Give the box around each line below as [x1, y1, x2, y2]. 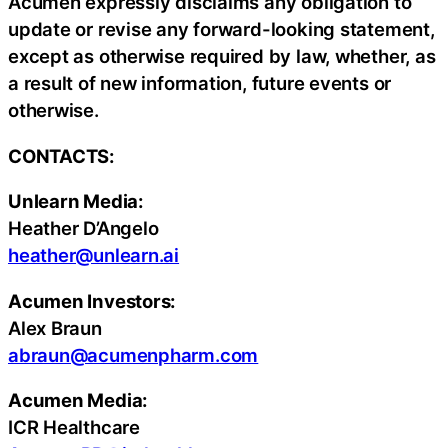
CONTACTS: [8, 144, 116, 167]
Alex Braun [8, 316, 102, 339]
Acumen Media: [8, 389, 149, 412]
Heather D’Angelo [8, 217, 159, 240]
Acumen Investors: [8, 289, 177, 312]
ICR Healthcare [8, 416, 140, 439]
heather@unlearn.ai [8, 244, 180, 267]
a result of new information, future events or [8, 72, 392, 95]
